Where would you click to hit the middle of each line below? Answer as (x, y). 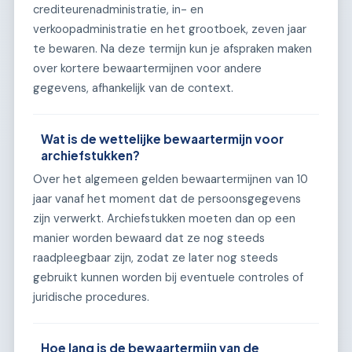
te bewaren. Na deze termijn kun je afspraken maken (172, 48)
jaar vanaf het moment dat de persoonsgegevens (167, 199)
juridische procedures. (91, 297)
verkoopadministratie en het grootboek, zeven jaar (170, 29)
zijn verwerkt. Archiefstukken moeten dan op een (164, 219)
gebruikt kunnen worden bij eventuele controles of (168, 278)
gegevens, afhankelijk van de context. (133, 88)
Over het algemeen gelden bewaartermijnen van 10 (170, 180)
